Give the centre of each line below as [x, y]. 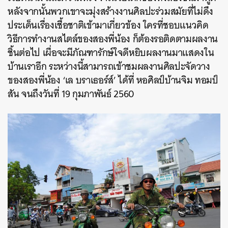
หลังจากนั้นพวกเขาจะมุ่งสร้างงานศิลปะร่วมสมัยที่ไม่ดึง [110, 11]
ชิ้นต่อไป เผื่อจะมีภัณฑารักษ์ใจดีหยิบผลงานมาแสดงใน [111, 52]
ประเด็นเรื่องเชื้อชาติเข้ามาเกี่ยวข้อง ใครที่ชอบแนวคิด [108, 25]
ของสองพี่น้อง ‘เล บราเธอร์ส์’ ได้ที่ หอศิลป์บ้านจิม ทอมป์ [113, 80]
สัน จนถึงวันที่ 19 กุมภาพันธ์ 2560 [71, 94]
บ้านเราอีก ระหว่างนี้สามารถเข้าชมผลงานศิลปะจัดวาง [109, 66]
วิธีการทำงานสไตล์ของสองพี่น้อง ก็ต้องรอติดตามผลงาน [113, 39]
